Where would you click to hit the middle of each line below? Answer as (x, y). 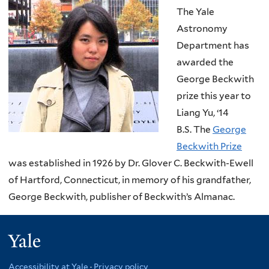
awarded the (205, 62)
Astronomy (202, 29)
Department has (213, 46)
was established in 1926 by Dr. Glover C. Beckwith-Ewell (131, 163)
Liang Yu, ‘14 (203, 113)
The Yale (195, 12)
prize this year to (214, 96)
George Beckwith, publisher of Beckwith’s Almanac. (122, 197)
